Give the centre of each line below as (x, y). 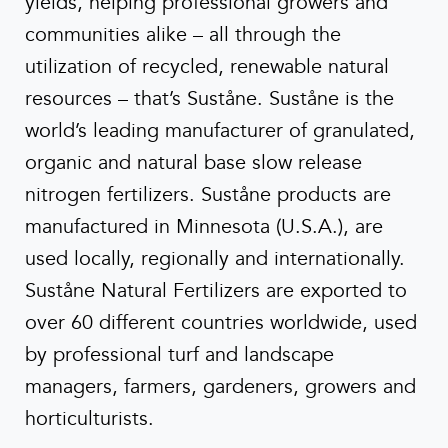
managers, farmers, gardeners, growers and (220, 386)
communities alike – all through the (183, 34)
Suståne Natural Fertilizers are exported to (216, 290)
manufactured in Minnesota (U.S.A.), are (204, 226)
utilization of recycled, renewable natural (207, 66)
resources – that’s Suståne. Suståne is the (209, 98)
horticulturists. (89, 418)
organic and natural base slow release (193, 162)
